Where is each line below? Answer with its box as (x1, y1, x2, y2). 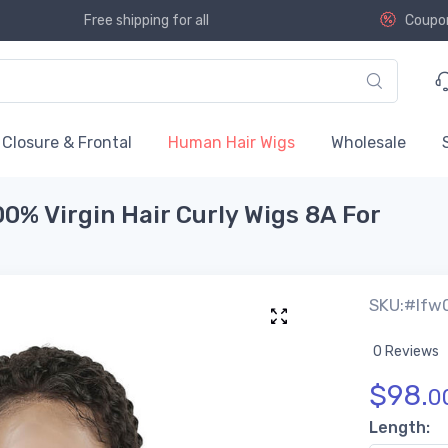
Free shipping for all (83, 12, 209, 29)
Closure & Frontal (2, 133, 132, 152)
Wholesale (331, 133, 406, 152)
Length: (369, 418, 430, 437)
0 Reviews (373, 342, 439, 360)
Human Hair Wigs (168, 133, 295, 152)
